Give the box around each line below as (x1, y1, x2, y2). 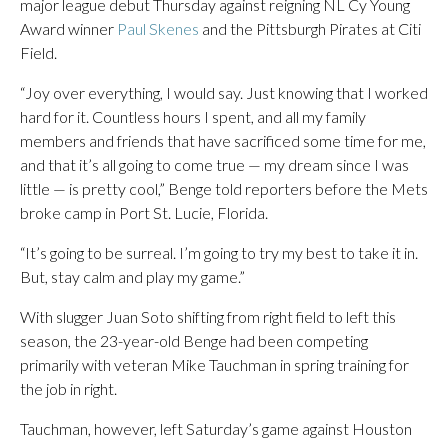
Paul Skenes (117, 19, 199, 38)
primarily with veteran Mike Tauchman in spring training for (20, 355, 409, 374)
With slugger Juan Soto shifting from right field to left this (20, 307, 396, 326)
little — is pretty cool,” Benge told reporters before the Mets (20, 179, 428, 198)
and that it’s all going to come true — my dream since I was (20, 155, 409, 174)
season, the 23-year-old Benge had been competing (20, 331, 368, 350)
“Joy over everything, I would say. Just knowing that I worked (20, 83, 428, 102)
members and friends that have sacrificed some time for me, (20, 131, 426, 150)
